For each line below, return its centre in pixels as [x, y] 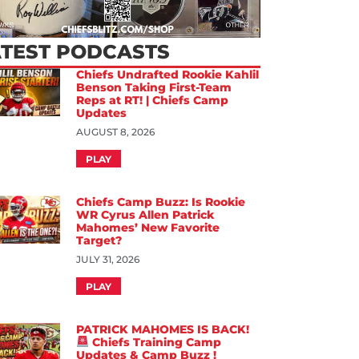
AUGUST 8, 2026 [116, 131]
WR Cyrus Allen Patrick [145, 214]
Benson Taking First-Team [154, 87]
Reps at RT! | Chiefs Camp [153, 100]
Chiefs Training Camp [155, 342]
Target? [99, 240]
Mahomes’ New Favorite [148, 227]
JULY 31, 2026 [108, 259]
